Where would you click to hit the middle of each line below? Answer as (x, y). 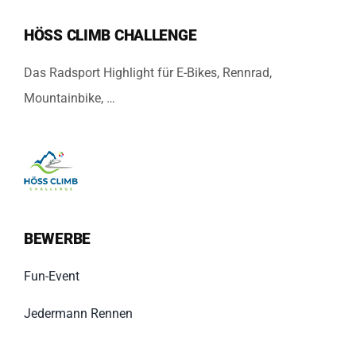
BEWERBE (57, 239)
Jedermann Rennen (78, 313)
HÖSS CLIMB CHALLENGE (110, 35)
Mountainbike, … (69, 98)
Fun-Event (51, 276)
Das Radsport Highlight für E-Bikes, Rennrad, (147, 73)
